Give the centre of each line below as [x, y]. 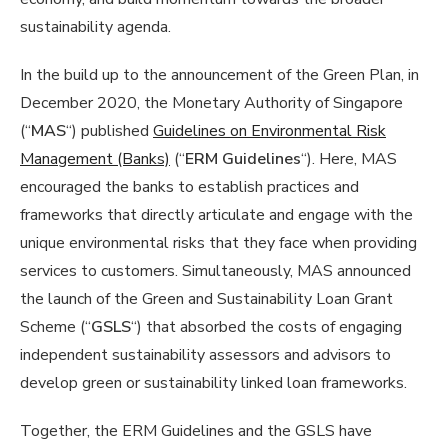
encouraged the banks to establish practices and [189, 186]
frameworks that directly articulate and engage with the [216, 214]
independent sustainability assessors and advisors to [205, 354]
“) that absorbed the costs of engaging [266, 326]
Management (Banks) [95, 158]
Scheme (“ [55, 326]
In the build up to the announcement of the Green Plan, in [219, 74]
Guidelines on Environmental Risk [269, 130]
